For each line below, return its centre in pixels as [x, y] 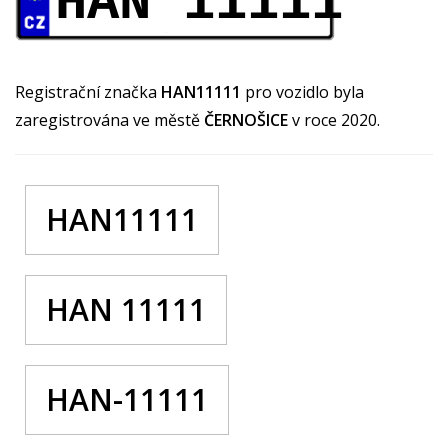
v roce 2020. [336, 119]
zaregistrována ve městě [109, 119]
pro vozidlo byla [304, 91]
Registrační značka [88, 91]
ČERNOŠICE [248, 119]
